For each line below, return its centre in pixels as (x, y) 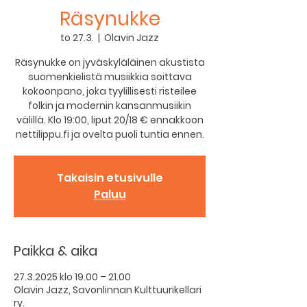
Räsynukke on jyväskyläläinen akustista (110, 62)
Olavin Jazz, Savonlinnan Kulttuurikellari (108, 290)
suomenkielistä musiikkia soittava (110, 77)
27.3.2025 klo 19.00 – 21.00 (72, 277)
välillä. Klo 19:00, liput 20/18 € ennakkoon (110, 120)
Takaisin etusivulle (110, 178)
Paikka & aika (56, 251)
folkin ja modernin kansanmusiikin (110, 106)
